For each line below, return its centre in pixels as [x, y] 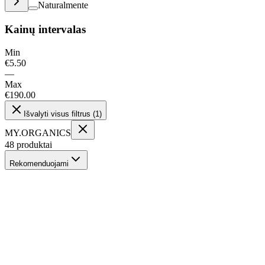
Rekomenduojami [39, 163]
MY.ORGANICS [38, 132]
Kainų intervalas [45, 29]
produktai [34, 144]
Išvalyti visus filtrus [57, 114]
